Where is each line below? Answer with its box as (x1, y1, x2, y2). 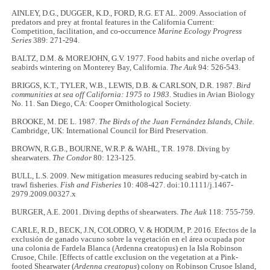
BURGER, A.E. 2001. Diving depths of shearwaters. (11, 207, 181, 216)
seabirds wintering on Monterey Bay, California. (11, 63, 171, 72)
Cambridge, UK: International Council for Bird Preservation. (11, 126, 209, 135)
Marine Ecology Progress (158, 27, 242, 36)
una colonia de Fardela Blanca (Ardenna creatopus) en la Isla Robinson (11, 243, 243, 253)
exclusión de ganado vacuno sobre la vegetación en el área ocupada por (11, 234, 245, 243)
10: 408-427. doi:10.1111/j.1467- (121, 180, 234, 189)
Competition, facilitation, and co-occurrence (11, 27, 159, 36)
